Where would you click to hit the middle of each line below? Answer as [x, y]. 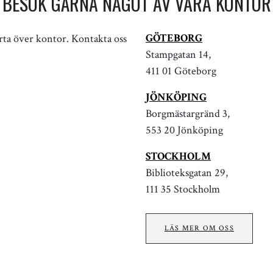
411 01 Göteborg [181, 71]
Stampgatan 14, [178, 54]
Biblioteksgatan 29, [187, 172]
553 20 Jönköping [184, 130]
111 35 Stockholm [183, 189]
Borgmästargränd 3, [188, 113]
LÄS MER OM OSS [199, 228]
